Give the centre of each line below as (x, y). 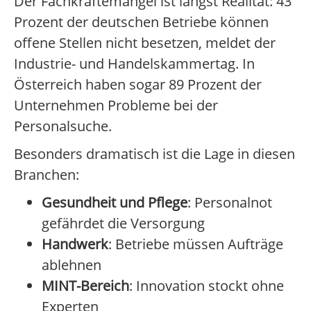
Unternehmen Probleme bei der (116, 106)
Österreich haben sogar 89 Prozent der (138, 85)
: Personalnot (230, 203)
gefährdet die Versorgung (123, 224)
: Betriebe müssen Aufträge (196, 244)
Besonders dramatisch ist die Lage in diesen (154, 154)
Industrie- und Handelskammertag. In (134, 64)
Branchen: (47, 175)
